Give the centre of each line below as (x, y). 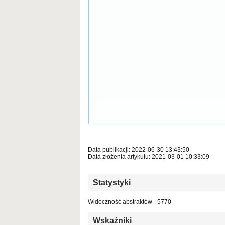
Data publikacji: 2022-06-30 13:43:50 (139, 150)
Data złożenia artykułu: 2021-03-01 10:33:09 (149, 157)
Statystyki (112, 183)
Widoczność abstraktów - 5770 (130, 202)
